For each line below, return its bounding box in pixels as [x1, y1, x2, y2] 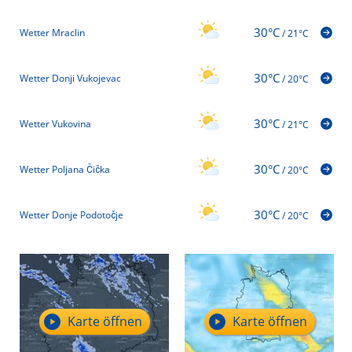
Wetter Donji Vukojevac [20, 71, 121, 86]
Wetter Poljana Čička [20, 163, 110, 177]
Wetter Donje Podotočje [20, 208, 123, 222]
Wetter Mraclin [20, 26, 85, 40]
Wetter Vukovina [20, 117, 91, 131]
